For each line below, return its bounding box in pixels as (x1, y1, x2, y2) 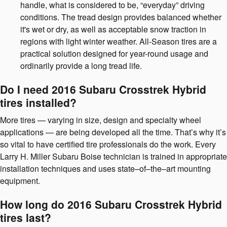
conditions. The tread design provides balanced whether (20, 11, 221, 23)
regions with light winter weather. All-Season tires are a (20, 35, 217, 47)
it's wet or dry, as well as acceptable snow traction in (20, 23, 206, 35)
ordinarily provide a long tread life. (20, 59, 142, 71)
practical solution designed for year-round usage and (20, 47, 208, 59)
